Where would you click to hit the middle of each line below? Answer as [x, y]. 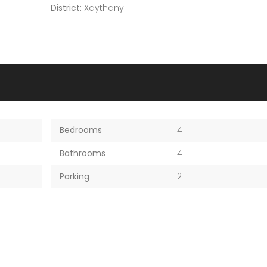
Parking [74, 176]
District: [66, 7]
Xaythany [104, 7]
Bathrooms [82, 153]
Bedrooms [80, 130]
